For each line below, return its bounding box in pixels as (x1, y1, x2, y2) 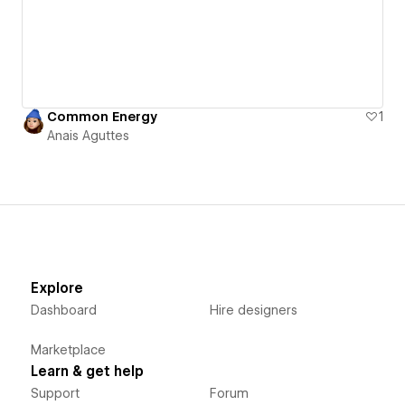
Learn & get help (30, 363, 144, 380)
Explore (30, 279, 83, 297)
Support (30, 385, 80, 400)
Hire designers (209, 302, 297, 317)
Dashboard (30, 302, 97, 317)
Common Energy (47, 108, 157, 124)
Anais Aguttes (47, 127, 129, 143)
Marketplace (30, 342, 106, 357)
